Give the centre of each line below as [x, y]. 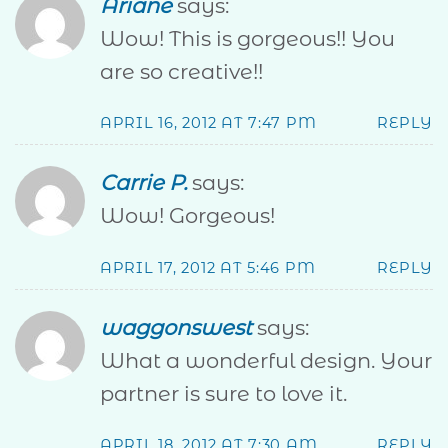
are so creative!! [181, 71]
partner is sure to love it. [223, 394]
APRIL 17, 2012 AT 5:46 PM [208, 267]
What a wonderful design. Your [266, 361]
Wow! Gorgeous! [187, 216]
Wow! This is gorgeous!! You [247, 38]
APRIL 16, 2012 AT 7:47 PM [208, 122]
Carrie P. [143, 183]
